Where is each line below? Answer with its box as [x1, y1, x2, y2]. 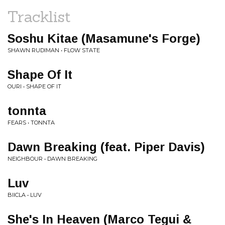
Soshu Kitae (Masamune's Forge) [8, 32, 200, 45]
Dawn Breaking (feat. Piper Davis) [8, 140, 205, 154]
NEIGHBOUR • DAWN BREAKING [8, 155, 97, 162]
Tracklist [8, 7, 71, 26]
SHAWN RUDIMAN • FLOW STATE [8, 47, 100, 54]
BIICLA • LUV [8, 191, 42, 198]
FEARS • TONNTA [8, 119, 55, 126]
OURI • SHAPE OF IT [8, 83, 61, 90]
